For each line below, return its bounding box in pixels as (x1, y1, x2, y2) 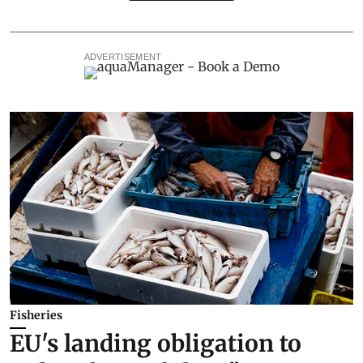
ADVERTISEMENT (83, 51, 162, 62)
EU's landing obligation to (10, 329, 301, 359)
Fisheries (10, 308, 62, 323)
